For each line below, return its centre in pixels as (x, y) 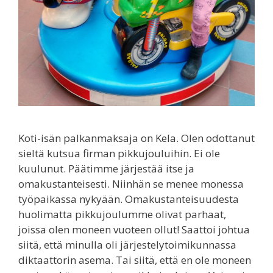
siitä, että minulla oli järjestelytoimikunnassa (127, 244)
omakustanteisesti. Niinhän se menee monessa (131, 183)
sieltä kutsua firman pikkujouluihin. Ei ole (119, 153)
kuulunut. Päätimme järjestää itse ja (106, 168)
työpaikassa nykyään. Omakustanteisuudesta (129, 199)
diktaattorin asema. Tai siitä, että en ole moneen (135, 260)
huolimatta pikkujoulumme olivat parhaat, (122, 214)
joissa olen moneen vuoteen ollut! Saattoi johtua (134, 229)
